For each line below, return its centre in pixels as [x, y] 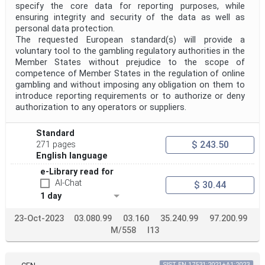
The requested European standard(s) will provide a [130, 40]
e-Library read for [77, 172]
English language [72, 156]
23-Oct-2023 [39, 219]
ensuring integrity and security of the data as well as [130, 18]
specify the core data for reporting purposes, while [130, 7]
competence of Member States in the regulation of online [130, 74]
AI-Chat [68, 183]
